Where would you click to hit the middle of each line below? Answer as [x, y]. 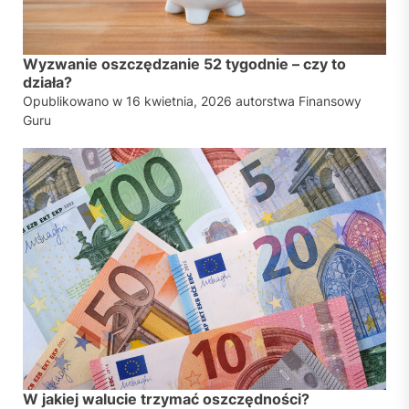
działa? [47, 83]
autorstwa [265, 101]
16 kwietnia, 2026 [179, 101]
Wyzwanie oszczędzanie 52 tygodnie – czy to [184, 64]
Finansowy [330, 101]
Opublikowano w [74, 101]
